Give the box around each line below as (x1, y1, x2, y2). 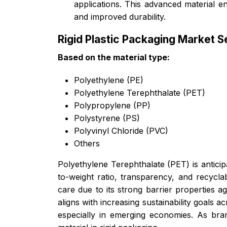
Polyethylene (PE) (74, 74, 143, 85)
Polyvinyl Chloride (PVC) (74, 125, 168, 136)
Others (74, 138, 100, 148)
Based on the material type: (58, 52, 170, 62)
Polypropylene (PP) (74, 100, 150, 110)
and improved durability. (74, 11, 166, 22)
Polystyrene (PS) (74, 112, 140, 123)
